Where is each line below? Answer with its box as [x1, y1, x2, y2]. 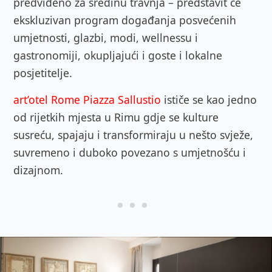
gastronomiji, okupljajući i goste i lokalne [13, 47, 222, 63]
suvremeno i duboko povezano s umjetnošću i [13, 144, 246, 160]
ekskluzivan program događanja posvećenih [13, 12, 236, 27]
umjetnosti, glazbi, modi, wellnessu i [13, 30, 198, 45]
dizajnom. [13, 162, 63, 177]
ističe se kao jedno [161, 92, 257, 107]
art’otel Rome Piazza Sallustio [13, 92, 161, 107]
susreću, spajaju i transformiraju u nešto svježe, [13, 127, 253, 142]
